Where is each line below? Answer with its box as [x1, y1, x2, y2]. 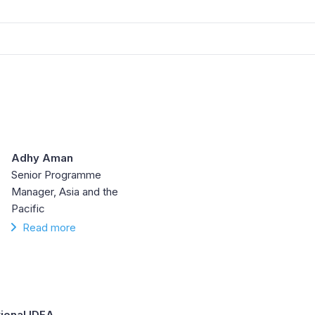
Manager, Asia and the [11, 185, 118, 199]
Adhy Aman [11, 151, 73, 165]
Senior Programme [11, 168, 101, 182]
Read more [22, 221, 76, 235]
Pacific [11, 202, 45, 216]
